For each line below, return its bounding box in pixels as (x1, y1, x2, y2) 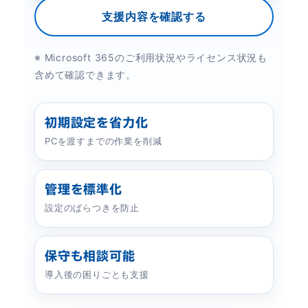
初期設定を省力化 (45, 116, 148, 129)
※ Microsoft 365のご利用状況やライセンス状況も (34, 52, 267, 64)
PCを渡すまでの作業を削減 (45, 135, 162, 147)
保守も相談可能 (45, 250, 135, 263)
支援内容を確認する (102, 10, 206, 24)
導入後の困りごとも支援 (45, 269, 149, 280)
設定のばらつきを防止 (45, 202, 140, 214)
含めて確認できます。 (34, 69, 136, 81)
